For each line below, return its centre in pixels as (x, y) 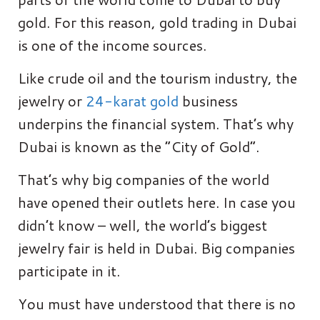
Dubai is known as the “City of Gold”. (139, 146)
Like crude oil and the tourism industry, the (157, 77)
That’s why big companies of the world (144, 179)
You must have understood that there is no (157, 303)
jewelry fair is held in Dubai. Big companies (156, 247)
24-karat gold (132, 100)
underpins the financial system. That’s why (156, 123)
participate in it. (69, 270)
